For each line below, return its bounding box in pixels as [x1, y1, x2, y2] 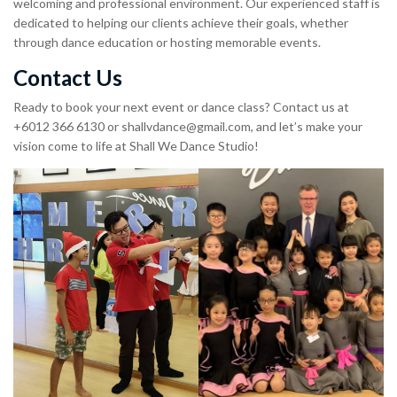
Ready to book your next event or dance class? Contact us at [13, 98, 349, 114]
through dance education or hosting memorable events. [13, 34, 321, 50]
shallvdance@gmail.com [121, 118, 251, 134]
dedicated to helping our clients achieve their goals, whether [13, 14, 348, 30]
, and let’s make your [251, 118, 362, 134]
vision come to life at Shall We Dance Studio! [13, 137, 259, 153]
